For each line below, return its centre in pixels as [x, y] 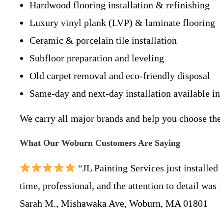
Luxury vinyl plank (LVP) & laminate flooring [122, 23]
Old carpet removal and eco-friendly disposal [120, 76]
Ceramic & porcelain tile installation [103, 40]
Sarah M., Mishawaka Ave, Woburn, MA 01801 [114, 203]
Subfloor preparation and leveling [97, 58]
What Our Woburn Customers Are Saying [100, 143]
